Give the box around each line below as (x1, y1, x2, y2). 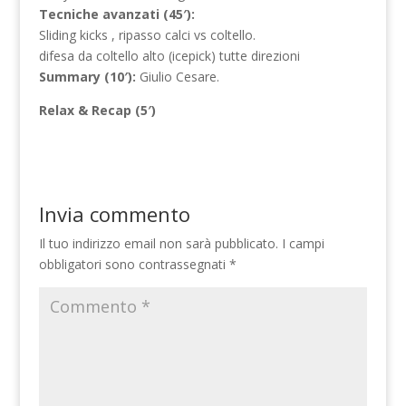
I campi (281, 235, 324, 253)
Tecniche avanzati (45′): (38, 5, 195, 24)
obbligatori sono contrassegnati (38, 256, 229, 274)
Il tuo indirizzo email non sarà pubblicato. (38, 235, 278, 253)
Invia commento (38, 200, 190, 228)
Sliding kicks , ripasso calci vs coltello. (38, 26, 256, 44)
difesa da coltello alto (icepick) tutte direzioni (38, 47, 300, 65)
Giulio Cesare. (135, 68, 219, 86)
